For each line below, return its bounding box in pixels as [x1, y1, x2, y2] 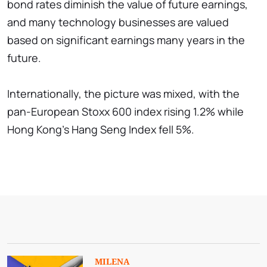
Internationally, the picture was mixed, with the [7, 86, 240, 101]
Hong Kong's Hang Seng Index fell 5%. [7, 122, 194, 136]
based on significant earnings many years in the [7, 32, 245, 47]
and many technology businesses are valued [7, 14, 229, 29]
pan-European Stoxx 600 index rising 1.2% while [7, 104, 244, 119]
